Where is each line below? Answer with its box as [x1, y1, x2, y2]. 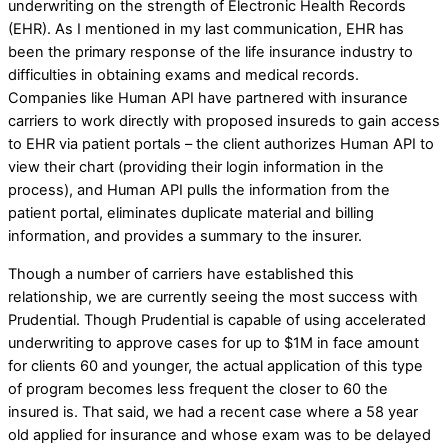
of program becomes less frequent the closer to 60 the [8, 379, 388, 398]
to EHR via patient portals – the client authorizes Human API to [8, 135, 434, 154]
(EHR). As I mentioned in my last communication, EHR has [8, 20, 404, 39]
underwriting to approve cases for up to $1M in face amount [8, 333, 419, 352]
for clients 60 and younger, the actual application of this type [8, 356, 423, 375]
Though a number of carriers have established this [8, 264, 354, 283]
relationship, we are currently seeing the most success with [8, 287, 418, 306]
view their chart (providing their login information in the [8, 158, 384, 177]
